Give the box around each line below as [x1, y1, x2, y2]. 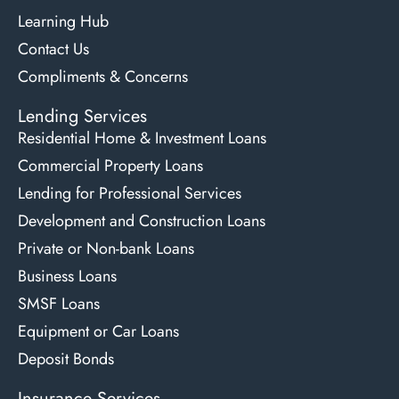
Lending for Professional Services [18, 181, 241, 205]
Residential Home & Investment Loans [18, 126, 266, 150]
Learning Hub [18, 9, 109, 33]
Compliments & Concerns [18, 64, 188, 88]
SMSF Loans [18, 291, 100, 315]
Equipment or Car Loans [18, 319, 179, 343]
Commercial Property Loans [18, 153, 203, 177]
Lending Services [18, 102, 147, 129]
